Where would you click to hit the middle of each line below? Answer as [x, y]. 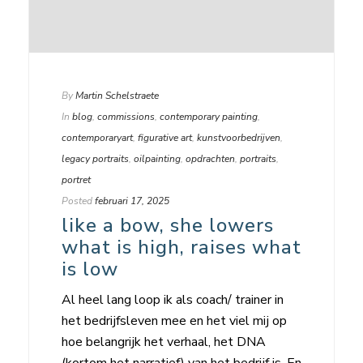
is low [90, 269]
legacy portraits [95, 158]
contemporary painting [209, 116]
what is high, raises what [181, 247]
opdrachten [210, 158]
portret [76, 179]
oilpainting [157, 158]
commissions [126, 116]
